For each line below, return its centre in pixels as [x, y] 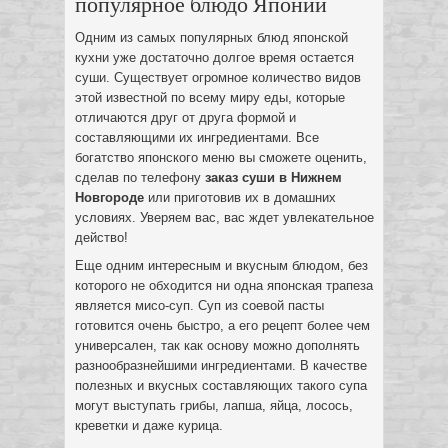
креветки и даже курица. [149, 425]
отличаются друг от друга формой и [185, 117]
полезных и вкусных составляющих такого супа [221, 385]
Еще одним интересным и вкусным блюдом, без [221, 265]
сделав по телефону [140, 177]
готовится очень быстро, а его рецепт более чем [222, 325]
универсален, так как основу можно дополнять [217, 345]
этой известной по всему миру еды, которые [210, 97]
